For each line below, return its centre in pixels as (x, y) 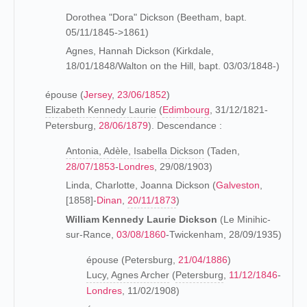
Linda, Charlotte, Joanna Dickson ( (141, 185)
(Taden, (222, 151)
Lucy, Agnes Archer (128, 275)
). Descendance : (185, 125)
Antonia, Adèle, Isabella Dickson (135, 151)
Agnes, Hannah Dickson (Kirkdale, (140, 51)
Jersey (98, 95)
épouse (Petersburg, (132, 260)
